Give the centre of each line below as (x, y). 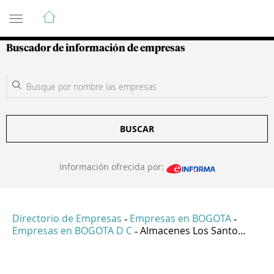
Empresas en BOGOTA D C (72, 231)
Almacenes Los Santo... (193, 231)
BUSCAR (137, 129)
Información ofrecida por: (113, 167)
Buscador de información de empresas (96, 48)
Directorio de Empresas (67, 219)
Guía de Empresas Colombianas (116, 12)
